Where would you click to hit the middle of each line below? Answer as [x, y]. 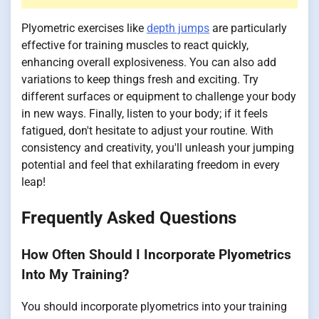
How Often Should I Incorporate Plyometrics [156, 255]
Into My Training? [75, 275]
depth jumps [178, 28]
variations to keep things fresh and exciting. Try [140, 80]
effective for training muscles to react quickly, [135, 46]
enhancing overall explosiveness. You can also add [149, 63]
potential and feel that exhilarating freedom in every [151, 165]
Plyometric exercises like [84, 28]
